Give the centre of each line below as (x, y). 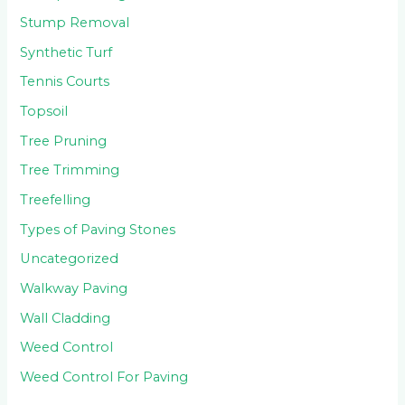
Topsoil (44, 112)
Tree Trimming (70, 170)
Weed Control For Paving (104, 377)
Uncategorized (70, 259)
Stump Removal (75, 23)
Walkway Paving (74, 288)
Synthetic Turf (66, 52)
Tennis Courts (65, 82)
